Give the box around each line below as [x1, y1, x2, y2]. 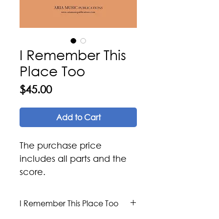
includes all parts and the [20, 153, 127, 164]
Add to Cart [56, 112, 101, 122]
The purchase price [20, 140, 102, 151]
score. [20, 166, 50, 177]
